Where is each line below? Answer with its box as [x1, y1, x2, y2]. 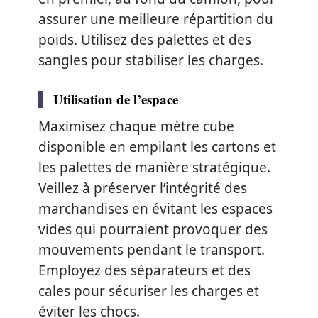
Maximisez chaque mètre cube [38, 116, 234, 136]
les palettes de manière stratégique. [38, 158, 270, 177]
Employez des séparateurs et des [38, 261, 251, 280]
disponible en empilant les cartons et [38, 137, 276, 156]
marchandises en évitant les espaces [38, 199, 273, 218]
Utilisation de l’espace [53, 89, 178, 109]
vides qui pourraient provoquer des [38, 219, 268, 238]
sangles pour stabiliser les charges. [38, 50, 263, 70]
